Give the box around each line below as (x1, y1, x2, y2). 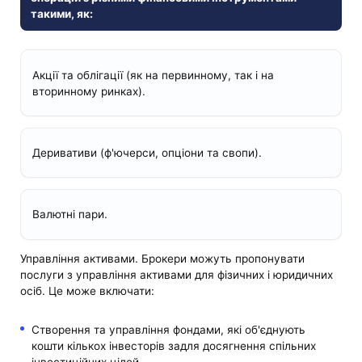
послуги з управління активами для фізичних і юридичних (20, 268, 334, 282)
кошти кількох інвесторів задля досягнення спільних (31, 339, 316, 352)
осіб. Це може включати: (20, 284, 155, 298)
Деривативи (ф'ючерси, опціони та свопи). (32, 145, 262, 159)
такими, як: (30, 7, 93, 21)
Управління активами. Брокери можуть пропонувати (20, 252, 305, 266)
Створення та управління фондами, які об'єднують (31, 322, 305, 336)
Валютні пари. (32, 208, 107, 221)
